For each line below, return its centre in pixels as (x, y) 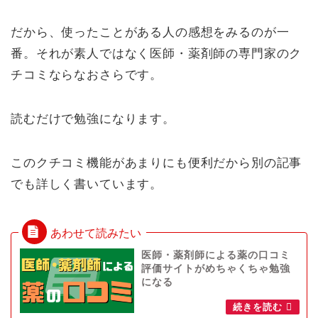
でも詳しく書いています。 (87, 185)
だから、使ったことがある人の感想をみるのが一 (150, 33)
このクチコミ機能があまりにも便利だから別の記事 (157, 163)
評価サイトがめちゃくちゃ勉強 (215, 269)
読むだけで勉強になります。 (93, 119)
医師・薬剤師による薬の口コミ (215, 256)
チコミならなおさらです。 (87, 75)
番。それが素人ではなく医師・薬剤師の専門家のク (157, 54)
